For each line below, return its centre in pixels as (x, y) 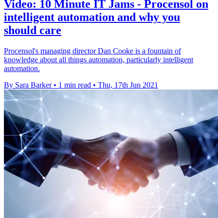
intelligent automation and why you (92, 17)
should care (33, 30)
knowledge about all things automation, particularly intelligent (99, 59)
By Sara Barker (28, 85)
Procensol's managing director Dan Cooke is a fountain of (92, 51)
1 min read (75, 85)
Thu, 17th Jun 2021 (128, 85)
